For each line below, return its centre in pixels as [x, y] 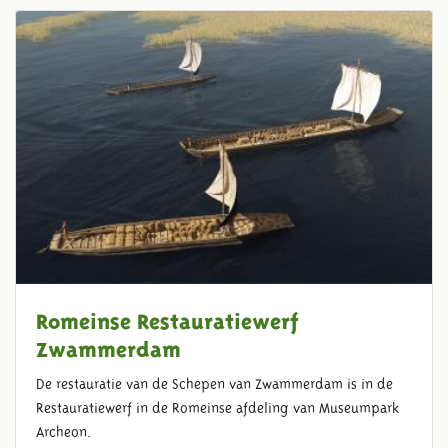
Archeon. [65, 432]
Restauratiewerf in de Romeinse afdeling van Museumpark [217, 408]
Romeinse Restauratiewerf [167, 318]
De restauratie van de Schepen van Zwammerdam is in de [214, 384]
